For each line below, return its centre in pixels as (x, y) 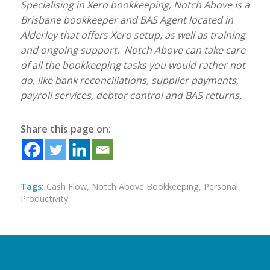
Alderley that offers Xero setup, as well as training (133, 35)
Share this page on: (65, 129)
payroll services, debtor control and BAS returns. (131, 96)
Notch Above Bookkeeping (145, 187)
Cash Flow (66, 187)
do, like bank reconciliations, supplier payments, (129, 80)
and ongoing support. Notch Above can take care (133, 50)
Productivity (44, 199)
